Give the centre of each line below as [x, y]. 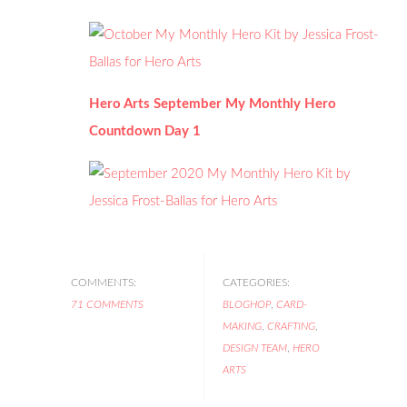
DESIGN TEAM [254, 348]
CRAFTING [291, 327]
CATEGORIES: [256, 283]
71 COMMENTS [108, 305]
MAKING [242, 327]
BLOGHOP [246, 305]
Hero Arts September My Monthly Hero [213, 104]
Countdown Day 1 [145, 132]
